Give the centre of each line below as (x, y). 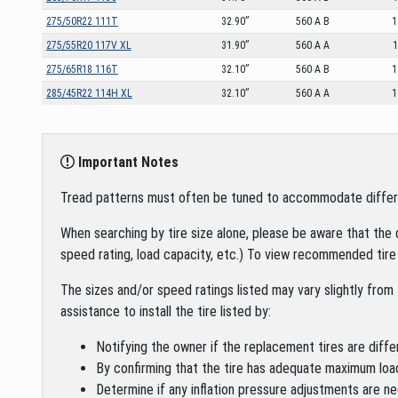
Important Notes (127, 162)
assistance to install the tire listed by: (166, 311)
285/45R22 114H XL (89, 93)
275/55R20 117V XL (88, 45)
